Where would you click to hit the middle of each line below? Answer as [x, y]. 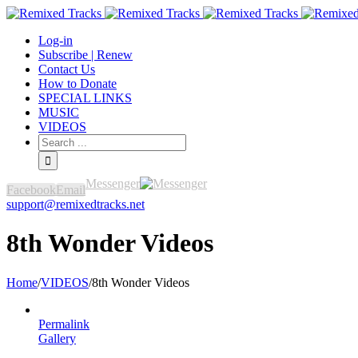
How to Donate [78, 84]
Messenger [113, 183]
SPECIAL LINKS [85, 98]
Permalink [64, 324]
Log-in [56, 40]
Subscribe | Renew [86, 55]
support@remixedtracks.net [76, 204]
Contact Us [67, 69]
